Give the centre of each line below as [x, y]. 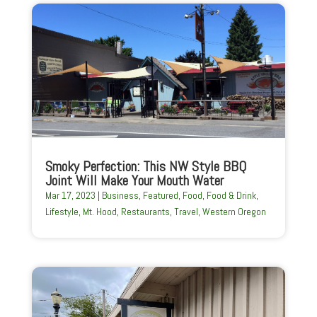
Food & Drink [231, 195]
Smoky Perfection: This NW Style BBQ [145, 166]
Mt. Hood [99, 211]
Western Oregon [234, 211]
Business [120, 195]
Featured [160, 195]
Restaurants [145, 211]
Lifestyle [62, 211]
